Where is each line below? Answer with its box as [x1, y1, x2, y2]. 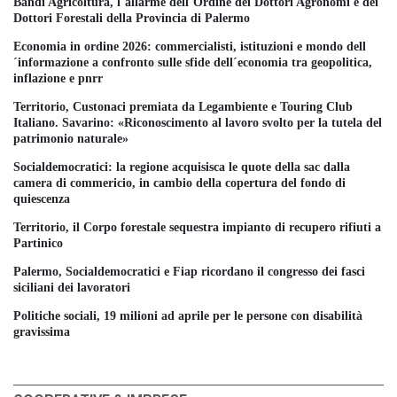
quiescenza [13, 191, 70, 206]
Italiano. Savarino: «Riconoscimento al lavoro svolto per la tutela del [13, 115, 382, 129]
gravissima [13, 324, 70, 339]
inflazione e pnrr [13, 71, 103, 85]
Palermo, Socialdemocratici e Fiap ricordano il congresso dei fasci [13, 264, 365, 278]
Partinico [13, 236, 63, 250]
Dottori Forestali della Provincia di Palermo [13, 11, 250, 25]
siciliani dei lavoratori [13, 280, 130, 294]
